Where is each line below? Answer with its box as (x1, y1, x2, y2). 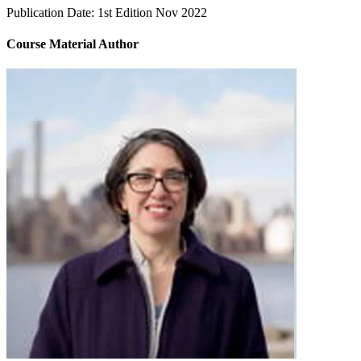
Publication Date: (6, 5, 94, 19)
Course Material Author (6, 36, 139, 51)
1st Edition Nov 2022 (98, 5, 207, 19)
